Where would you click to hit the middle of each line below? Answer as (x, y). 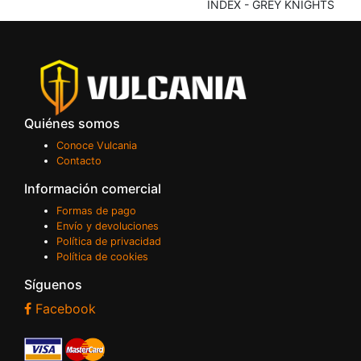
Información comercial (93, 188)
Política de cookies (102, 256)
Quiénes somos (72, 123)
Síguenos (53, 284)
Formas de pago (96, 210)
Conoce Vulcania (97, 145)
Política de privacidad (109, 241)
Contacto (79, 160)
